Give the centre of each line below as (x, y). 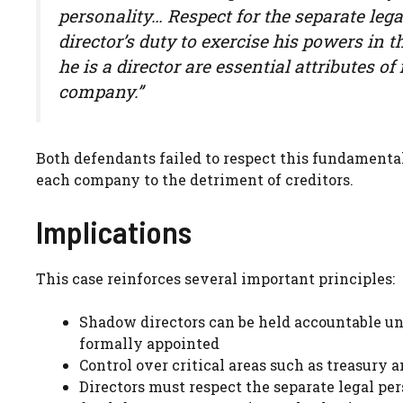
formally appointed (149, 344)
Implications (114, 232)
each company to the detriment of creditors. (195, 180)
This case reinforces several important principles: (215, 279)
